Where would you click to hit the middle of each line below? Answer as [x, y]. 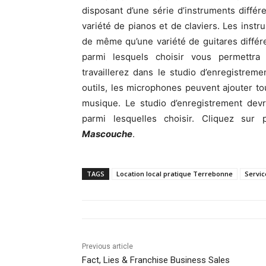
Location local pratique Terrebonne [175, 173]
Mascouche [107, 134]
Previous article [107, 246]
